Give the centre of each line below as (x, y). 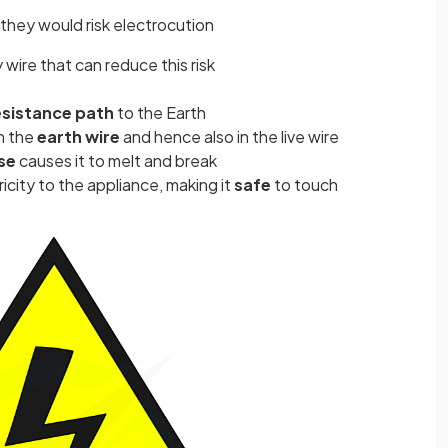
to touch (306, 184)
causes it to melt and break (116, 160)
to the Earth (160, 112)
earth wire (78, 136)
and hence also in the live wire (229, 136)
